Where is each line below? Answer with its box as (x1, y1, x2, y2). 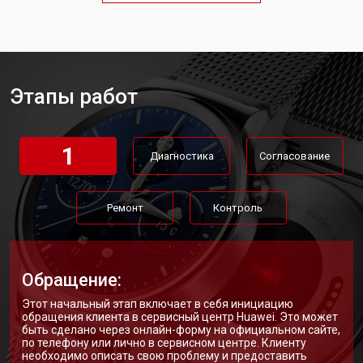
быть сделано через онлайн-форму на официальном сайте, (22, 323, 340, 336)
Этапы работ (10, 84, 138, 109)
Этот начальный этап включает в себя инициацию (22, 297, 293, 310)
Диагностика (149, 150, 214, 162)
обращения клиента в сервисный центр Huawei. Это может (22, 310, 338, 323)
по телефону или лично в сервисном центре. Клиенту (22, 336, 306, 349)
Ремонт (106, 202, 143, 214)
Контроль (213, 202, 263, 214)
